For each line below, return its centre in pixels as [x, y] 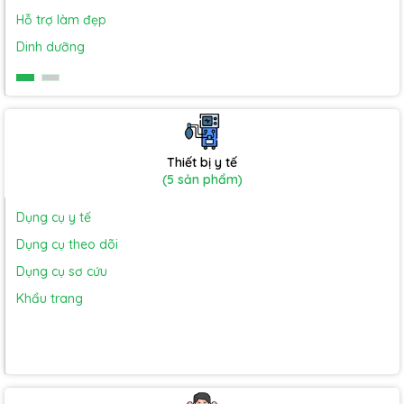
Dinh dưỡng [50, 47]
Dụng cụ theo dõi [67, 244]
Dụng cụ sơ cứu [62, 271]
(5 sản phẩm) [202, 179]
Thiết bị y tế [202, 162]
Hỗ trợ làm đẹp [61, 20]
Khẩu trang [50, 298]
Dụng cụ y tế [54, 217]
